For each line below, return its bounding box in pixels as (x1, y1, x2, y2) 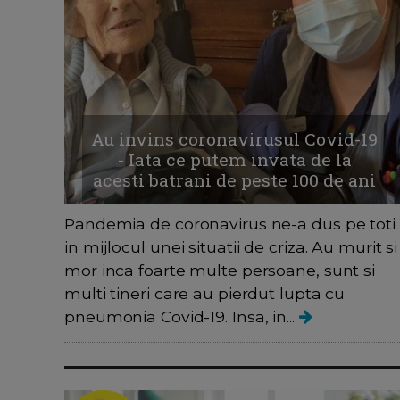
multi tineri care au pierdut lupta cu (64, 283, 346, 303)
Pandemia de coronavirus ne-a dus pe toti (64, 213, 396, 233)
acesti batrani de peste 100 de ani (93, 168, 377, 191)
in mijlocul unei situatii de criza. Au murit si (64, 237, 398, 256)
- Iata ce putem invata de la (117, 147, 352, 171)
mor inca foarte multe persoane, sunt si (64, 260, 376, 279)
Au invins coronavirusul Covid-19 (91, 127, 379, 150)
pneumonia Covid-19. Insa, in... (64, 306, 299, 326)
